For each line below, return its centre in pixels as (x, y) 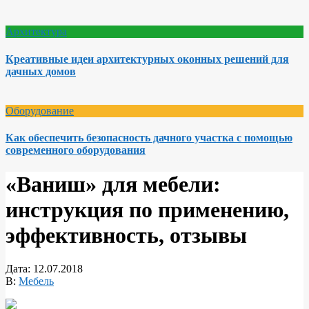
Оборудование (40, 111)
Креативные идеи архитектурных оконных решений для (147, 59)
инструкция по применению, (147, 209)
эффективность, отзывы (126, 235)
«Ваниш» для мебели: (113, 184)
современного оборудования (76, 150)
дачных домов (41, 71)
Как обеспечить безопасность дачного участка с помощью (149, 138)
